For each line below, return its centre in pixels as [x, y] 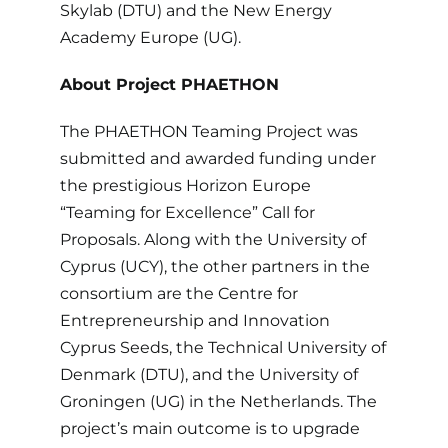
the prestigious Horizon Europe [185, 185]
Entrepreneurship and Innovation [194, 320]
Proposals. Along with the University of [212, 239]
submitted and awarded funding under [217, 158]
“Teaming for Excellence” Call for [187, 212]
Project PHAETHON [197, 84]
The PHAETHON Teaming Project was [208, 131]
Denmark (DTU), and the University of [208, 374]
